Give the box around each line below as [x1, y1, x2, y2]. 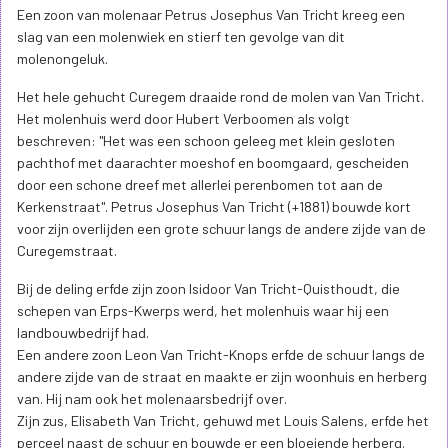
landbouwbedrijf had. [17, 324, 149, 342]
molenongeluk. [17, 50, 108, 68]
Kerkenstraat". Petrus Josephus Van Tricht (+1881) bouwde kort [17, 198, 411, 216]
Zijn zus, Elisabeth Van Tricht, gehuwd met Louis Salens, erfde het [17, 412, 429, 430]
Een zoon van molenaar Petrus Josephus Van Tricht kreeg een [17, 6, 405, 24]
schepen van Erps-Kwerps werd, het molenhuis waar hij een [17, 302, 389, 320]
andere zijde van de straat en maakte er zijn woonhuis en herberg [17, 368, 427, 386]
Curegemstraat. [17, 242, 117, 260]
